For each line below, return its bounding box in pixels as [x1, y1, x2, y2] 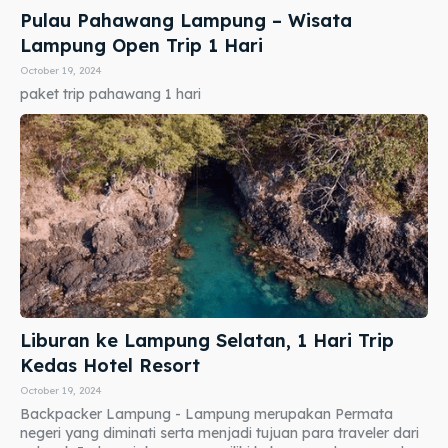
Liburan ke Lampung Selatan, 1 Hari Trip [20, 329, 394, 353]
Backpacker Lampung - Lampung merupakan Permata [20, 405, 393, 424]
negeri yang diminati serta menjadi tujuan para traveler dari [20, 424, 419, 443]
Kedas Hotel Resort [20, 354, 200, 378]
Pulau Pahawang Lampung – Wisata [20, 9, 352, 33]
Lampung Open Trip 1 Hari [20, 34, 263, 58]
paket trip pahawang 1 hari [20, 85, 201, 104]
